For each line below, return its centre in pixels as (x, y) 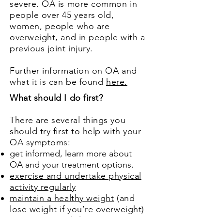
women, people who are (60, 26)
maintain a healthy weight (62, 198)
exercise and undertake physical (76, 176)
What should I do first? (56, 98)
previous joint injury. (51, 48)
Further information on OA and (73, 71)
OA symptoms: (40, 142)
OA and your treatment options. (72, 165)
